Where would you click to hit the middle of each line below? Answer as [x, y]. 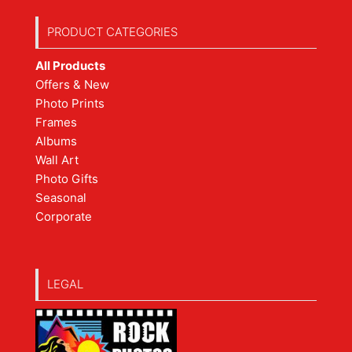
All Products [70, 65]
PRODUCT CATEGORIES [112, 31]
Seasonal [61, 197]
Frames [56, 122]
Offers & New [72, 84]
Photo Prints [70, 103]
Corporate [64, 216]
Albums [56, 141]
